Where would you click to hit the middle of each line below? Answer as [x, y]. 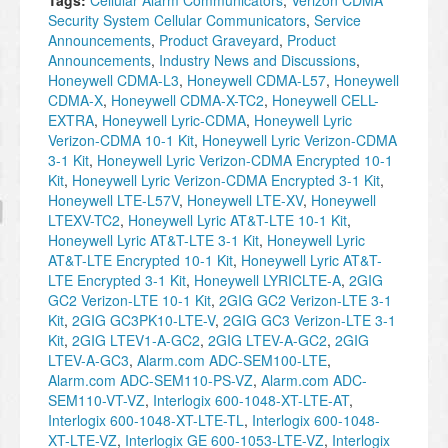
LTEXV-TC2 [84, 220]
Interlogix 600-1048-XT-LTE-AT [251, 400]
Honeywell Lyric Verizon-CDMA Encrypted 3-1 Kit [226, 180]
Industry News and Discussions [257, 60]
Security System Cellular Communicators [177, 20]
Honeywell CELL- [325, 100]
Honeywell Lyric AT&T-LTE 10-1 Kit [237, 220]
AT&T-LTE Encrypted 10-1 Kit [140, 260]
